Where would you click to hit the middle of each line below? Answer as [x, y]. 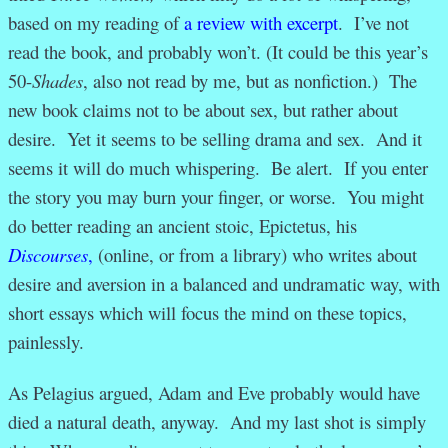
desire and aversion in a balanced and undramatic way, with [224, 284]
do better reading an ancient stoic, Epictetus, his [182, 226]
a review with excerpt [261, 23]
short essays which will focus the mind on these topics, [207, 313]
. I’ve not [373, 23]
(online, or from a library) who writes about [255, 255]
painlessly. [51, 342]
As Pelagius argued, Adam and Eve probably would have [214, 393]
